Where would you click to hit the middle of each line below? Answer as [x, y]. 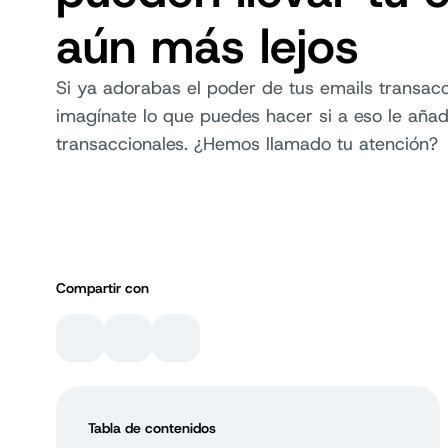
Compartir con [102, 288]
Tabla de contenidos [152, 428]
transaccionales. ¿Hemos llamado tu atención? [247, 144]
